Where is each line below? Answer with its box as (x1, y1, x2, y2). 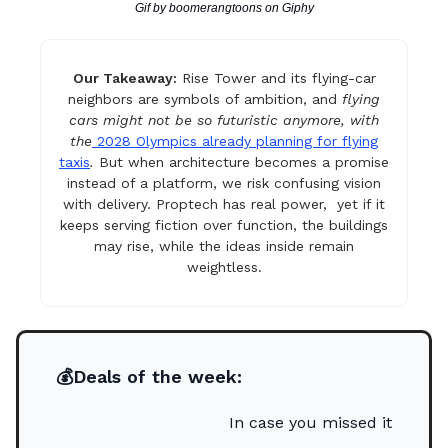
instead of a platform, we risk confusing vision (67, 175, 381, 192)
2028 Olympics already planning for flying (92, 133, 378, 150)
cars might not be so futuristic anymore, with (69, 112, 379, 129)
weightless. (186, 259, 262, 276)
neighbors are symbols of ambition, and (68, 91, 342, 108)
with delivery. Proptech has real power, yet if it (63, 196, 385, 213)
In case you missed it (229, 413, 392, 433)
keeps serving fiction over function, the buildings (60, 217, 388, 234)
